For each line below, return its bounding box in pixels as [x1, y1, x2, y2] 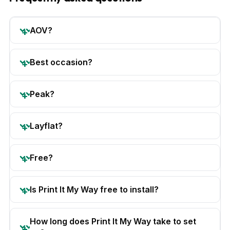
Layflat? [30, 120, 63, 131]
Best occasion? [30, 56, 92, 67]
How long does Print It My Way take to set [30, 216, 196, 226]
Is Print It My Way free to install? [30, 184, 159, 195]
